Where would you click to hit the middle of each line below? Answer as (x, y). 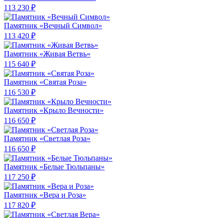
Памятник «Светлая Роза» (47, 139)
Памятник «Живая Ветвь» (47, 54)
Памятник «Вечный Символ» (53, 26)
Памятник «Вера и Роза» (45, 195)
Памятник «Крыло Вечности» (54, 110)
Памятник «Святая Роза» (45, 82)
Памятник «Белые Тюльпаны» (54, 167)
